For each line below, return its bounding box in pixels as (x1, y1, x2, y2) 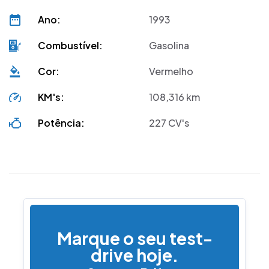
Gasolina (149, 38, 190, 52)
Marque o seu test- (56, 227, 213, 249)
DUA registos (177, 16, 226, 25)
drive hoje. (91, 244, 178, 265)
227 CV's (149, 116, 190, 129)
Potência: (38, 116, 85, 129)
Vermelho (149, 64, 194, 77)
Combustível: (38, 38, 103, 52)
